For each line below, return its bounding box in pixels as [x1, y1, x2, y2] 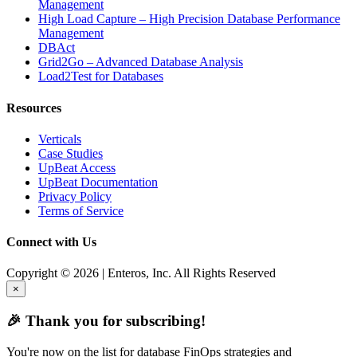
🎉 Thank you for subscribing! [6, 312, 206, 330]
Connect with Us [6, 235, 96, 249]
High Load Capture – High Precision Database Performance [38, 12, 340, 26]
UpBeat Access [38, 160, 116, 175]
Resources [6, 100, 61, 115]
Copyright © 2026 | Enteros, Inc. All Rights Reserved [6, 266, 276, 280]
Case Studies [38, 146, 103, 160]
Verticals [38, 131, 81, 146]
